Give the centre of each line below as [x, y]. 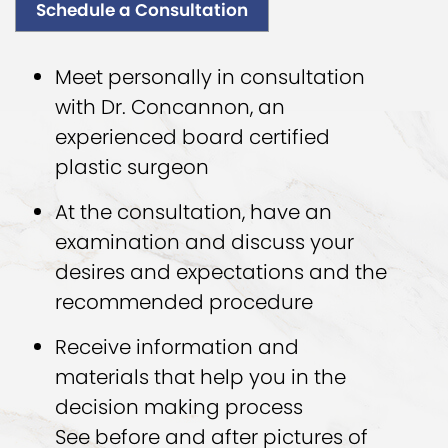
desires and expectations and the [221, 271]
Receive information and [177, 346]
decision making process [179, 406]
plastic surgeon [132, 166]
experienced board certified [192, 136]
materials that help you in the [200, 376]
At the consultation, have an [193, 211]
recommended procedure [184, 301]
